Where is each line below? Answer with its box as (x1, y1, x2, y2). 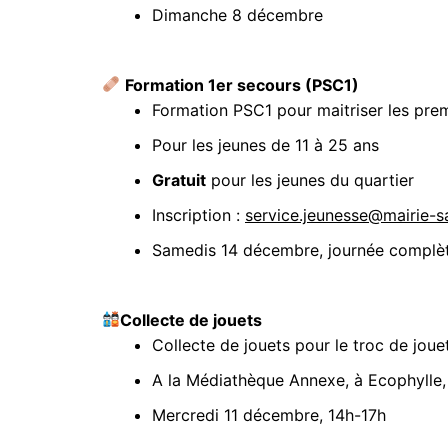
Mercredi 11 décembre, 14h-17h (152, 404, 386, 425)
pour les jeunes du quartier (206, 169, 414, 190)
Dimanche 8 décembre (152, 4, 328, 25)
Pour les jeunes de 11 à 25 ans (152, 134, 379, 155)
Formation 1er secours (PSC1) (125, 74, 364, 95)
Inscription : (152, 204, 245, 225)
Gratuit (152, 169, 206, 190)
